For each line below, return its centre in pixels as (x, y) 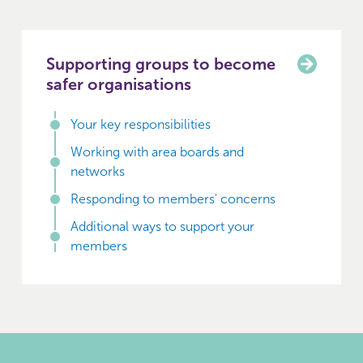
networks (97, 171)
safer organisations (118, 84)
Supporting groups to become (160, 64)
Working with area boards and (157, 152)
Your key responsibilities (140, 124)
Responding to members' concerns (173, 199)
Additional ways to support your (162, 226)
